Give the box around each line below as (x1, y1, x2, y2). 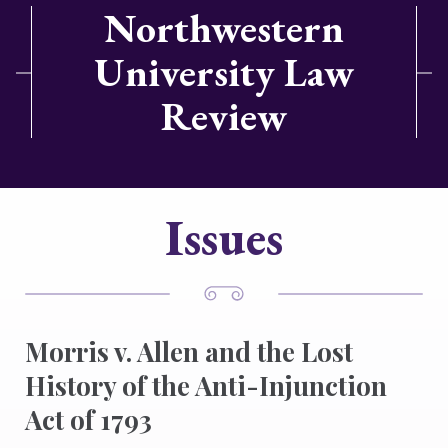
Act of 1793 (25, 402, 152, 437)
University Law (94, 46, 354, 98)
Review (161, 90, 287, 142)
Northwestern (104, 2, 344, 54)
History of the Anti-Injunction (25, 368, 387, 403)
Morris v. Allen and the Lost (25, 334, 353, 369)
